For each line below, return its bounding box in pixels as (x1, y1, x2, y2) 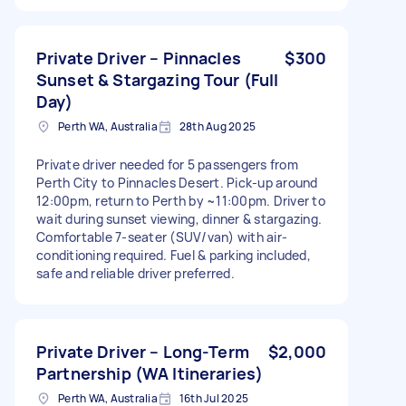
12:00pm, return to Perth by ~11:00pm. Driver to (36, 191, 325, 209)
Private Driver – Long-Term (36, 340, 249, 362)
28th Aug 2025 (179, 118, 256, 134)
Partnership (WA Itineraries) (36, 362, 264, 384)
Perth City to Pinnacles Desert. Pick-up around (36, 173, 318, 191)
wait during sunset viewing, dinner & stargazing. (36, 209, 322, 227)
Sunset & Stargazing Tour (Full (36, 68, 279, 91)
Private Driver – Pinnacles (36, 46, 241, 69)
